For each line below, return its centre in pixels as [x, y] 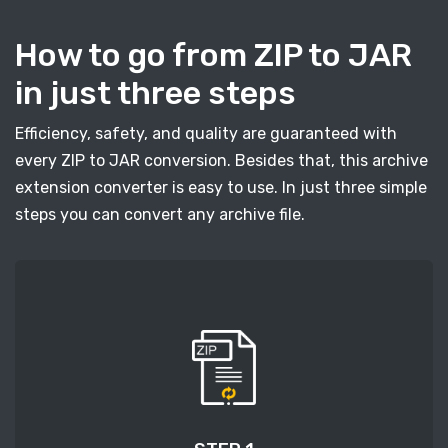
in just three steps [155, 93]
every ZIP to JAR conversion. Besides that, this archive [221, 161]
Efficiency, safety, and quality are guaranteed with [206, 134]
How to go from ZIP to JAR [213, 55]
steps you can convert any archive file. [160, 215]
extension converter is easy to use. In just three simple [221, 188]
